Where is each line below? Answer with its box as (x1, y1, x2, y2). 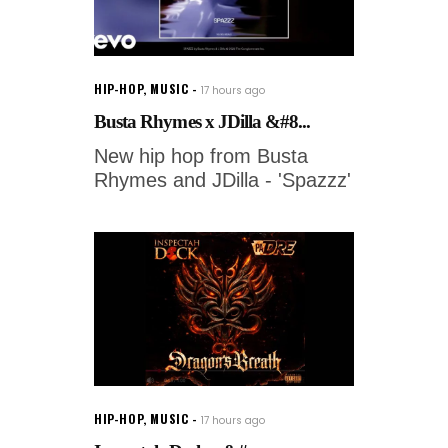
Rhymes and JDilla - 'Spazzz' (94, 169, 351, 192)
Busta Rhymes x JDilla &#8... (94, 111, 311, 133)
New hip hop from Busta (94, 145, 308, 168)
